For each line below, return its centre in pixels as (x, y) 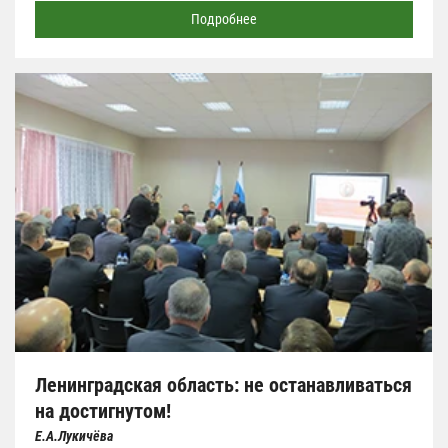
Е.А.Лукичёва (74, 435)
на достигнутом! (103, 410)
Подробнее (224, 19)
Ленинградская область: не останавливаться (223, 384)
